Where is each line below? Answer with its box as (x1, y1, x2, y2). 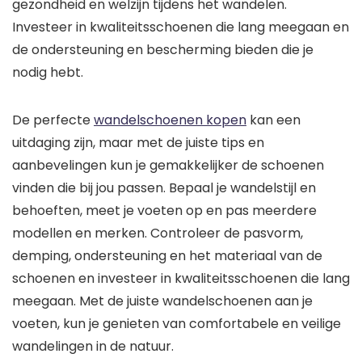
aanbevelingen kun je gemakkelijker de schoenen (12, 155, 324, 175)
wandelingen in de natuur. (12, 336, 174, 356)
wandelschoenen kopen (94, 110, 246, 129)
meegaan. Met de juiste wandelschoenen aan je (12, 291, 313, 310)
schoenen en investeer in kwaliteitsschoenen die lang (12, 268, 350, 288)
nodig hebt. (12, 62, 83, 82)
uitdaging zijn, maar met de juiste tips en (12, 133, 264, 152)
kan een (246, 110, 301, 129)
